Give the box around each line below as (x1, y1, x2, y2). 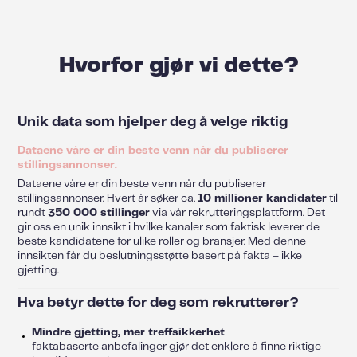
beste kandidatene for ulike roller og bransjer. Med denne (18, 235, 307, 247)
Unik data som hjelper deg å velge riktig (18, 115, 288, 129)
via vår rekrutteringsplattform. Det (150, 206, 326, 218)
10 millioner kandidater (198, 192, 328, 204)
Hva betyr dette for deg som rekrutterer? (18, 296, 300, 311)
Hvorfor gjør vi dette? (58, 55, 299, 76)
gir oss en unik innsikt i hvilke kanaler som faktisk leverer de (18, 221, 320, 233)
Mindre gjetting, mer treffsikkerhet (31, 326, 225, 338)
